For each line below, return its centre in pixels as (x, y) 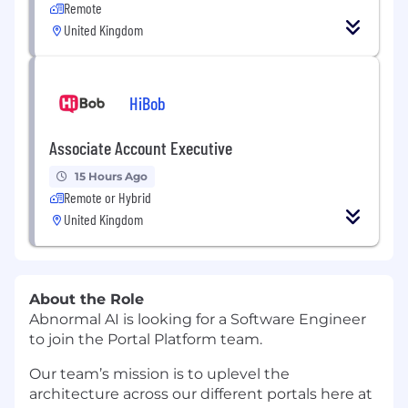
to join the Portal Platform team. (148, 340)
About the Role (87, 300)
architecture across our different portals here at (201, 394)
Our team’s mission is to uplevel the (159, 374)
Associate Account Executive (141, 148)
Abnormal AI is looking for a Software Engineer (198, 320)
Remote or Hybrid (107, 198)
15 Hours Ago (111, 177)
